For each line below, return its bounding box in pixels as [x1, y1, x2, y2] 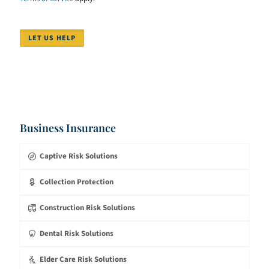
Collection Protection [40, 176, 114, 187]
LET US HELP [28, 32, 76, 43]
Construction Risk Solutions [40, 202, 136, 213]
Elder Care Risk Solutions [40, 253, 127, 265]
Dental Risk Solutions [40, 228, 114, 239]
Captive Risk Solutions [40, 150, 118, 162]
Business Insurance [20, 121, 116, 135]
